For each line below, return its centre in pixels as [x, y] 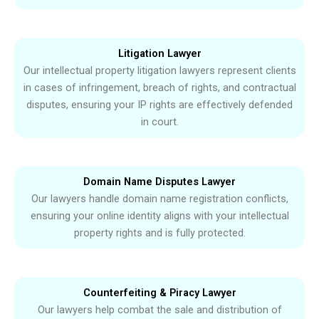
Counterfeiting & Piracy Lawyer [159, 293]
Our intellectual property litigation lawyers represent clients [159, 71]
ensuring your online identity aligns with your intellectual [159, 216]
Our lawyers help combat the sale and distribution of [159, 310]
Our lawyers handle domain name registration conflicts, [159, 199]
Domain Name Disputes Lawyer [159, 182]
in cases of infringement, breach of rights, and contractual [159, 88]
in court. [159, 122]
